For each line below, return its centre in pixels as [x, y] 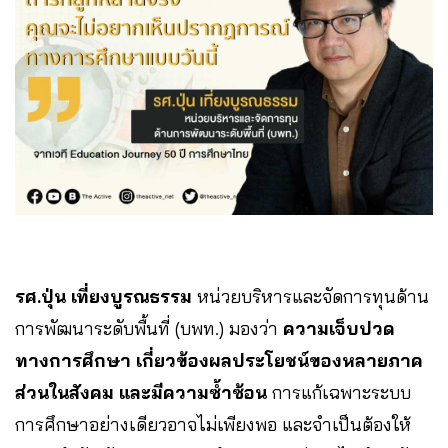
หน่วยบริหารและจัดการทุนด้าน [310, 296]
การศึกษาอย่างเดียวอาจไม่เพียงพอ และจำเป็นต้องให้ [213, 424]
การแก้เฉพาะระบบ [339, 392]
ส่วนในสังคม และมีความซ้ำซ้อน [141, 392]
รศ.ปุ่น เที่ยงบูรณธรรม [103, 296]
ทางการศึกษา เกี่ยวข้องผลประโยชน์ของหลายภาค [219, 360]
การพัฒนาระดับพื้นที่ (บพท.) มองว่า [149, 328]
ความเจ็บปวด [339, 328]
